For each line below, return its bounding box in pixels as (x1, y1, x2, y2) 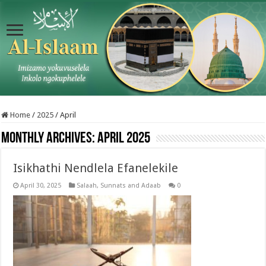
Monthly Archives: (1, 130, 98, 147)
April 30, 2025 (20, 181, 62, 189)
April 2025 (97, 130, 151, 147)
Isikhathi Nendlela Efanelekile (13, 160, 179, 175)
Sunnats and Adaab (100, 181, 161, 189)
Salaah (77, 181, 97, 189)
